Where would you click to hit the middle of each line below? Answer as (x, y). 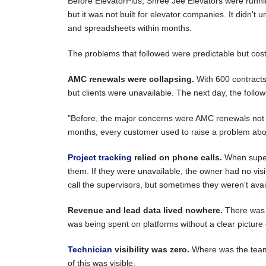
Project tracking (100, 157)
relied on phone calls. (177, 157)
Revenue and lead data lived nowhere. (145, 210)
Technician (91, 249)
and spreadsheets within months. (130, 28)
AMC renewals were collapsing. (131, 79)
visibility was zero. (152, 249)
